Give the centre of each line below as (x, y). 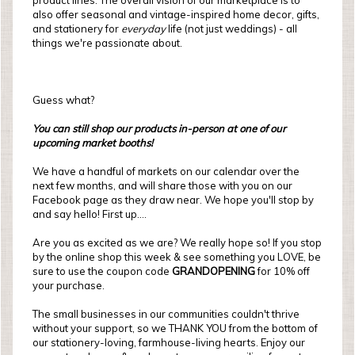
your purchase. (69, 285)
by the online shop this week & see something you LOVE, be (177, 257)
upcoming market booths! (93, 143)
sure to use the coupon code (102, 271)
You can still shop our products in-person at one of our (159, 128)
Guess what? (63, 100)
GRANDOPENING (215, 271)
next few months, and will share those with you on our (162, 185)
